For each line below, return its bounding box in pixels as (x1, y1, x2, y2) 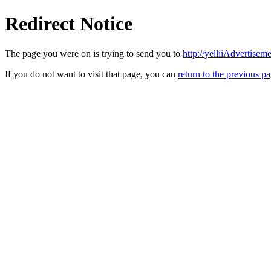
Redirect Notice (5, 13, 132, 35)
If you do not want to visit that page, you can (5, 68, 178, 79)
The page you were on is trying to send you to (5, 48, 183, 59)
